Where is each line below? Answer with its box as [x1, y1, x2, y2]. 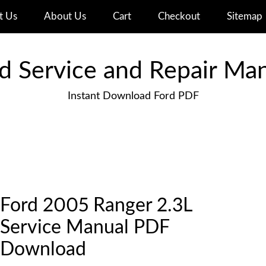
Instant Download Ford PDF [67, 91, 199, 102]
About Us [43, 11, 86, 21]
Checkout [157, 11, 200, 21]
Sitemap [226, 11, 262, 21]
